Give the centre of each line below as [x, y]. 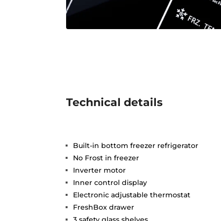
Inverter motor [100, 170]
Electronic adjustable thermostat [132, 195]
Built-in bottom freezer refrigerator [136, 146]
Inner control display [110, 183]
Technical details [115, 103]
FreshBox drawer [104, 207]
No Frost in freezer [106, 158]
